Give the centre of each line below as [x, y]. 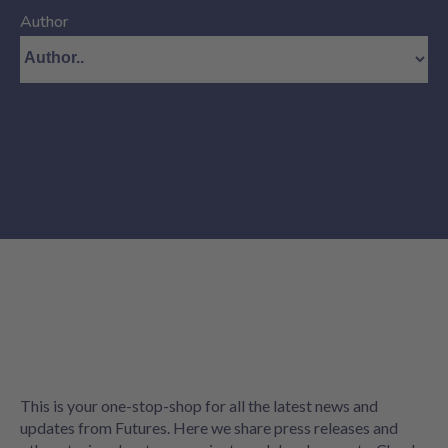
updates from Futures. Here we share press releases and [209, 427]
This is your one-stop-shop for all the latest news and [199, 405]
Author [44, 22]
